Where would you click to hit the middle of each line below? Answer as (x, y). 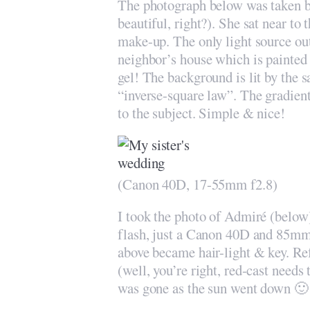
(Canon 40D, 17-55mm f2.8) (198, 184)
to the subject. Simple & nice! (201, 113)
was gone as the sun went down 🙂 (213, 288)
